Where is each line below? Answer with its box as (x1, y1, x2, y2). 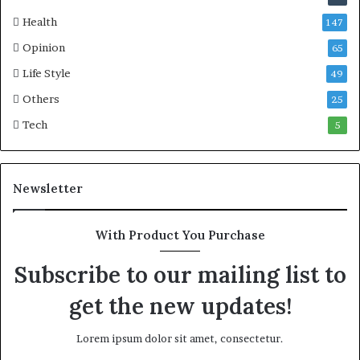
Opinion (22, 41, 65, 54)
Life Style (22, 67, 71, 80)
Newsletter (13, 181, 83, 196)
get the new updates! (68, 292, 292, 321)
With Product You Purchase (95, 227, 265, 243)
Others (22, 92, 59, 105)
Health (22, 15, 57, 28)
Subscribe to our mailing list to (14, 260, 346, 289)
